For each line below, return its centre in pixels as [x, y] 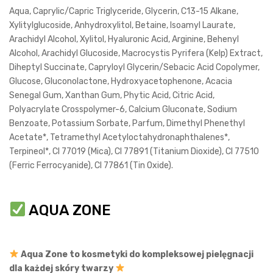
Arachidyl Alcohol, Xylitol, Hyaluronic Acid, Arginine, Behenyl [124, 40]
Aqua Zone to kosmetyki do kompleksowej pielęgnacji [136, 254]
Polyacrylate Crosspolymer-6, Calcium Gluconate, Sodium [123, 110]
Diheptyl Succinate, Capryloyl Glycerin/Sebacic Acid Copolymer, [134, 68]
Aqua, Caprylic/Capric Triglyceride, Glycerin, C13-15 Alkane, [124, 12]
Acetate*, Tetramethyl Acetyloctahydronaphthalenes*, [119, 138]
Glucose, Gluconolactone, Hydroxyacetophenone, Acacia [121, 82]
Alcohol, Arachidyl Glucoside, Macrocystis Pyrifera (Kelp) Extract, [136, 54]
